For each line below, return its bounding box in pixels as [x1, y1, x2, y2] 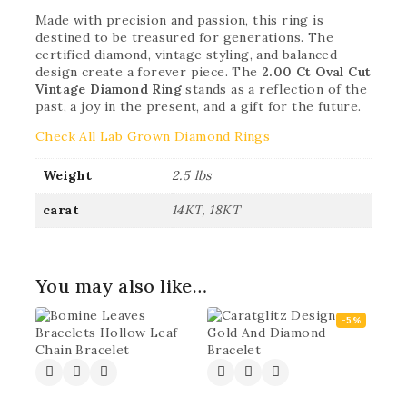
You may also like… [35, 273, 208, 297]
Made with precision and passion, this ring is [35, 12, 323, 28]
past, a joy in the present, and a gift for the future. [35, 98, 362, 114]
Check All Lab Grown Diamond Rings [35, 128, 271, 144]
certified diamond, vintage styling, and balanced [35, 46, 338, 63]
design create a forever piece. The [35, 64, 262, 80]
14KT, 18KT [172, 202, 240, 218]
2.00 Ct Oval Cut [262, 64, 372, 80]
